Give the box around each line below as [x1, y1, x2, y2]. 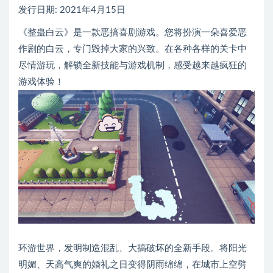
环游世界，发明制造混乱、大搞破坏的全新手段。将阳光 [18, 243, 247, 253]
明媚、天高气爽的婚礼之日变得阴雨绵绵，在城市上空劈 [18, 260, 247, 269]
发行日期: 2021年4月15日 [18, 5, 126, 15]
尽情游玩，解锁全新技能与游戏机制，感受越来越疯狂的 [18, 61, 247, 71]
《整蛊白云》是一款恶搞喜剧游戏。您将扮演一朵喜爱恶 [18, 28, 247, 38]
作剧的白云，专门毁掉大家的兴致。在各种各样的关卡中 [18, 44, 247, 54]
